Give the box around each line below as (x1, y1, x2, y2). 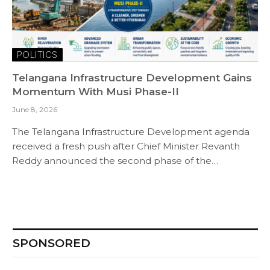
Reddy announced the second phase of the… (12, 154, 218, 166)
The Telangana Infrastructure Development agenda (12, 125, 250, 137)
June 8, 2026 (12, 104, 57, 114)
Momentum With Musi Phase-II (12, 85, 179, 98)
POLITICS (17, 48, 58, 60)
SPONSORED (13, 236, 90, 250)
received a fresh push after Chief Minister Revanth (12, 140, 240, 152)
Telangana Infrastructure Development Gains (12, 71, 252, 84)
